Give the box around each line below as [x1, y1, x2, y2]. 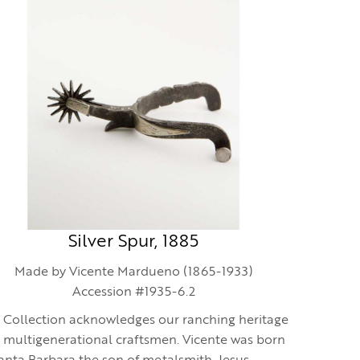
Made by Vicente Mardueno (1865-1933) [14, 266, 253, 279]
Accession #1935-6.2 [72, 286, 195, 299]
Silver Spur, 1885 [68, 233, 198, 251]
